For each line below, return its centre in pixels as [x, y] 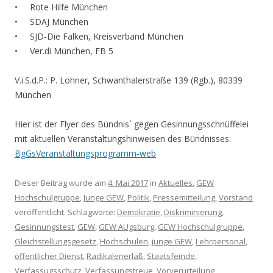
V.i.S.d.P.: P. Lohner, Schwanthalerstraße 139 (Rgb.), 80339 [129, 80]
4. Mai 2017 [128, 183]
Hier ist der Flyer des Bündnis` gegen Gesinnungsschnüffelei [132, 124]
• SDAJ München [51, 22]
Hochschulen [124, 241]
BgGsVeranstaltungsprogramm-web [85, 153]
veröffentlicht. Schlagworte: [66, 212]
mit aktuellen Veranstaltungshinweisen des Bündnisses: [123, 139]
